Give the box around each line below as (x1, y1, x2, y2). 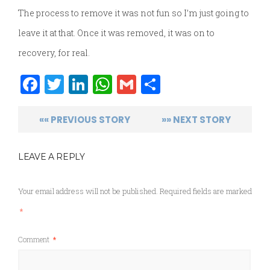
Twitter (64, 71, 131, 98)
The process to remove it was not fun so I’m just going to (18, 7, 249, 19)
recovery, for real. (18, 47, 90, 59)
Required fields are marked (160, 186, 252, 196)
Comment (18, 234, 51, 244)
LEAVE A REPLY (18, 151, 85, 163)
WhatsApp (112, 71, 206, 98)
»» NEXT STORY (162, 113, 231, 127)
